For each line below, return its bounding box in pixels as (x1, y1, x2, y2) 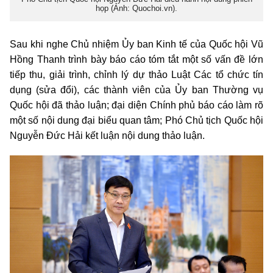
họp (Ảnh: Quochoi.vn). (96, 3, 177, 13)
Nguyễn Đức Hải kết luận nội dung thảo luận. (10, 130, 205, 141)
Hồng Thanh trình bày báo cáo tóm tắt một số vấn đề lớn (10, 54, 263, 65)
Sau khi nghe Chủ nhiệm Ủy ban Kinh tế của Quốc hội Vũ (10, 39, 263, 50)
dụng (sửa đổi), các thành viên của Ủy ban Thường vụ (10, 85, 263, 96)
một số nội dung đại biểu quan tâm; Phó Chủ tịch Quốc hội (10, 115, 263, 126)
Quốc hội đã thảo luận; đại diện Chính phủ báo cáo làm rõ (10, 100, 263, 111)
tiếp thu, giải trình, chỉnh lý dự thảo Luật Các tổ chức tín (10, 69, 263, 80)
